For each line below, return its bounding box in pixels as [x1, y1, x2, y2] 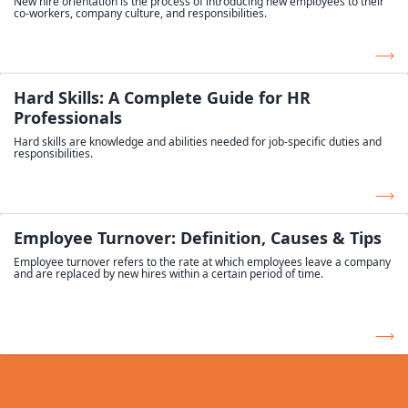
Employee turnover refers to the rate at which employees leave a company [14, 254, 391, 270]
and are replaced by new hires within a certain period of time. [14, 266, 323, 282]
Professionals [14, 107, 122, 129]
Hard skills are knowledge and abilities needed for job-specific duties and [14, 134, 382, 150]
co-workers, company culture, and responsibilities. [14, 5, 267, 22]
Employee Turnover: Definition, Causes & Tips [14, 227, 382, 250]
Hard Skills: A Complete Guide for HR [14, 87, 311, 109]
